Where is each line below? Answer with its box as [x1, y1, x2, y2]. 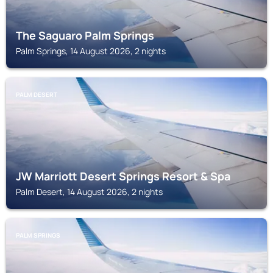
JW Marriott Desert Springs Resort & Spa [16, 169, 230, 183]
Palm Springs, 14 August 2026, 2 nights [16, 45, 166, 57]
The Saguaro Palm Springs [16, 28, 154, 43]
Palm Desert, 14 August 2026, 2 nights [16, 186, 163, 197]
